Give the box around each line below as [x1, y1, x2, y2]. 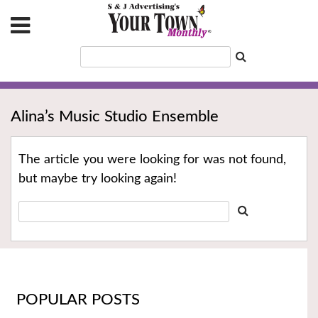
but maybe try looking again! [18, 172, 177, 186]
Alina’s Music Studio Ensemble [11, 109, 219, 125]
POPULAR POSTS [16, 291, 140, 307]
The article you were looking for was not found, [18, 153, 286, 167]
